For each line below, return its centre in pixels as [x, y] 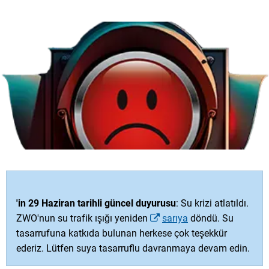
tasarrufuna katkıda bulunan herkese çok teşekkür [122, 234]
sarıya [175, 219]
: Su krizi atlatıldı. [212, 204]
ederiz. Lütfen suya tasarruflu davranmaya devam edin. [133, 249]
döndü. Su [211, 219]
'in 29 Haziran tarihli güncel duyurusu [96, 204]
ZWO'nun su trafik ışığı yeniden [83, 219]
